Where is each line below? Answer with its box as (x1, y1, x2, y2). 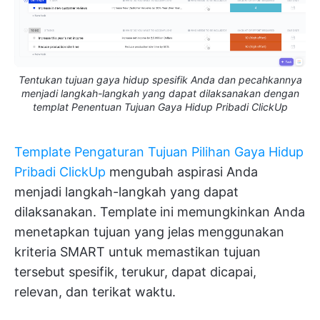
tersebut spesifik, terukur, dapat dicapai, (14, 264, 256, 279)
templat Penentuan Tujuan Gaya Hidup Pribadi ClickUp (32, 100, 288, 113)
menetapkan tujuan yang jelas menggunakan (14, 224, 284, 239)
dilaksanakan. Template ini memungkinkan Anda (14, 204, 305, 219)
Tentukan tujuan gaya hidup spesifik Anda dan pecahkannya (18, 73, 302, 86)
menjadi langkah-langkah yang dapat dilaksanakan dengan (21, 86, 299, 99)
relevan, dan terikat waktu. (14, 284, 176, 299)
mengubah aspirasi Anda (106, 164, 258, 179)
